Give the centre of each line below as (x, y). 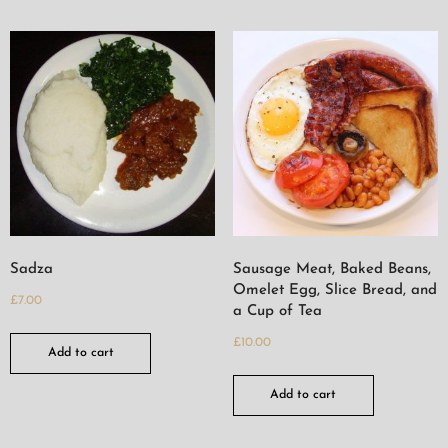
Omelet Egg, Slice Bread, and (334, 290)
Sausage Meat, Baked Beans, (331, 269)
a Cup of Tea (277, 311)
